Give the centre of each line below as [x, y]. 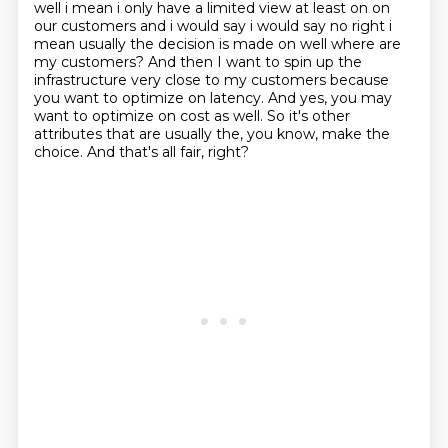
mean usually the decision [126, 44]
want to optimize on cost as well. [150, 116]
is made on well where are [309, 44]
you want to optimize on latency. [150, 98]
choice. [60, 152]
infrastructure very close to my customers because [211, 80]
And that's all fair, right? [167, 152]
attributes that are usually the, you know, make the [211, 134]
